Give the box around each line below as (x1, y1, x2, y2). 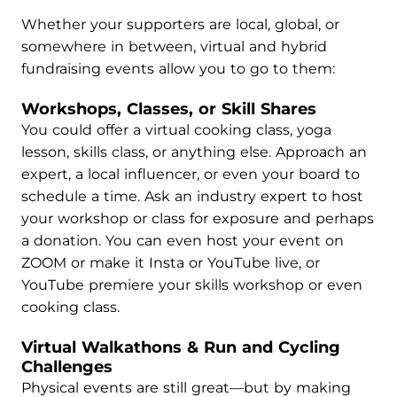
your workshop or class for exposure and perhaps (21, 210, 374, 227)
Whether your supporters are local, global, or (21, 16, 339, 33)
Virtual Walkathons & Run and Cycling (21, 338, 340, 357)
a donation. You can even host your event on (21, 232, 344, 249)
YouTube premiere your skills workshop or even (21, 276, 362, 293)
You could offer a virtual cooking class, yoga (21, 121, 331, 138)
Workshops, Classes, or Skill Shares (21, 99, 316, 119)
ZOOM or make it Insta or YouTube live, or (21, 254, 320, 271)
